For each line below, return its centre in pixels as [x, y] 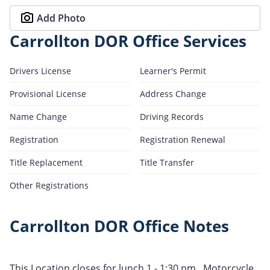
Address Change [173, 93]
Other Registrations [49, 185]
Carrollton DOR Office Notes [119, 226]
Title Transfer [167, 162]
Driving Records [172, 116]
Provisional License [48, 93]
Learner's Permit [173, 71]
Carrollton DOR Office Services [128, 41]
